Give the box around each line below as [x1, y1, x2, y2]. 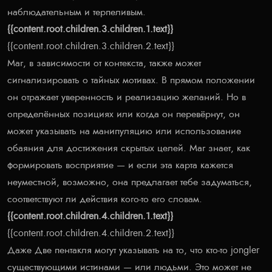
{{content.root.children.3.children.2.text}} [7, 41, 174, 51]
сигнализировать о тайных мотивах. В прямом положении [7, 75, 255, 85]
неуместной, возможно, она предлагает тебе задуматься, [7, 177, 252, 187]
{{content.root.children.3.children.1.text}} [7, 24, 173, 34]
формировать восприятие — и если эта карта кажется [7, 160, 233, 170]
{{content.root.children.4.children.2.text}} [7, 228, 174, 238]
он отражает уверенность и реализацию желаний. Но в [7, 92, 246, 102]
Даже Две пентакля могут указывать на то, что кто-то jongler [7, 245, 259, 255]
